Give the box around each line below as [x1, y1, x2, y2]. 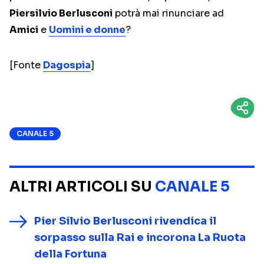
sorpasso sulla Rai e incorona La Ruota [34, 231, 246, 244]
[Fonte [9, 59, 43, 71]
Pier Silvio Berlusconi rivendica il [34, 214, 216, 227]
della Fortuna [34, 247, 107, 260]
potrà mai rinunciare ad [113, 7, 224, 19]
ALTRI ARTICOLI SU [9, 178, 155, 196]
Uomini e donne [49, 24, 126, 36]
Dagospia [43, 59, 91, 71]
